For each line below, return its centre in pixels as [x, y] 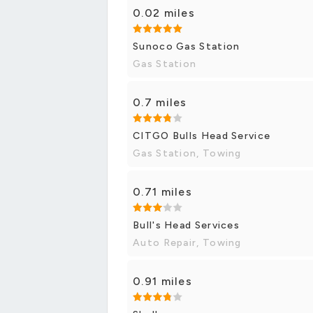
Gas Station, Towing [187, 154]
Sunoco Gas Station [187, 47]
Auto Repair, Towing [187, 243]
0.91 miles [162, 282]
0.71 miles [162, 192]
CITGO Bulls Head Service [202, 136]
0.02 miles [164, 13]
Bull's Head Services [186, 226]
